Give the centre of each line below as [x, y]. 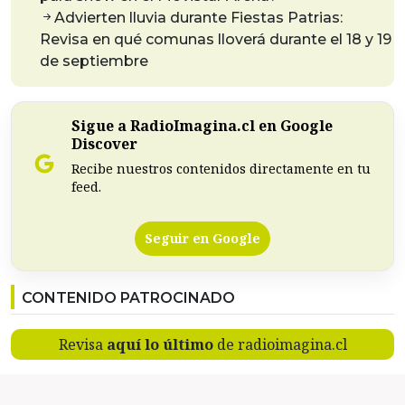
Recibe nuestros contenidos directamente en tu [221, 169]
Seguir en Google [202, 239]
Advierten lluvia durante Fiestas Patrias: [198, 18]
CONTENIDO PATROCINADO [128, 298]
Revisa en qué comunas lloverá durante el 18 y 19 [216, 40]
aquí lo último [160, 345]
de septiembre [94, 61]
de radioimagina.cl [280, 345]
